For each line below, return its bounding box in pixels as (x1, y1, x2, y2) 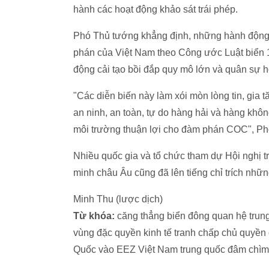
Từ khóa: (73, 211, 115, 221)
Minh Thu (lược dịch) (73, 194, 163, 204)
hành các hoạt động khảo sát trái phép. (73, 4, 240, 14)
